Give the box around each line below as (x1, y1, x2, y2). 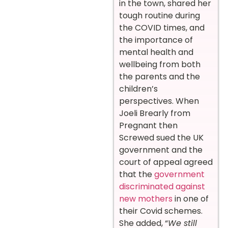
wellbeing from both (119, 58, 201, 70)
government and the (119, 144, 203, 156)
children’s (119, 82, 158, 95)
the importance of (119, 34, 193, 46)
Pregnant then (119, 119, 178, 131)
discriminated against (119, 180, 205, 192)
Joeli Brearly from (119, 107, 190, 119)
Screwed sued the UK (119, 131, 204, 144)
